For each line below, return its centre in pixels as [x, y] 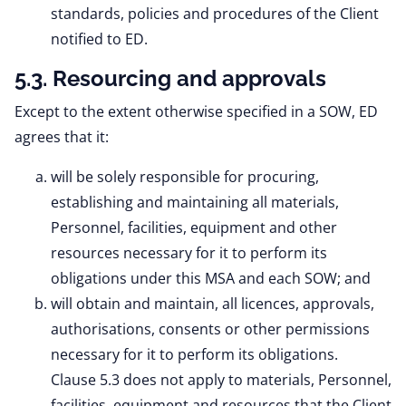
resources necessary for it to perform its [189, 253]
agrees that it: [62, 137]
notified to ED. [99, 39]
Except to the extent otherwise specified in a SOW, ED [196, 111]
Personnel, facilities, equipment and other [194, 227]
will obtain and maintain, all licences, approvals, [213, 304]
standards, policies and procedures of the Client [215, 14]
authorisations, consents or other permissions [210, 329]
